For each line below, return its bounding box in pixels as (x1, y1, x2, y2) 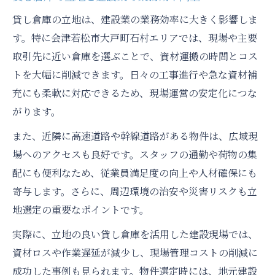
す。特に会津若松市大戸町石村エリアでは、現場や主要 (12, 31, 257, 45)
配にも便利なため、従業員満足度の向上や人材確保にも (12, 166, 257, 180)
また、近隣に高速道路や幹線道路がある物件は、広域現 (12, 129, 258, 144)
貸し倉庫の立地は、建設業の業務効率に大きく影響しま (12, 12, 258, 27)
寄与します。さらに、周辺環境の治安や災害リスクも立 (12, 184, 257, 199)
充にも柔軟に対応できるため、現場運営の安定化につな (12, 86, 257, 101)
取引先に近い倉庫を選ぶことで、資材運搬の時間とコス (12, 49, 258, 64)
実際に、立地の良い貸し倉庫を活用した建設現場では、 (12, 227, 258, 242)
